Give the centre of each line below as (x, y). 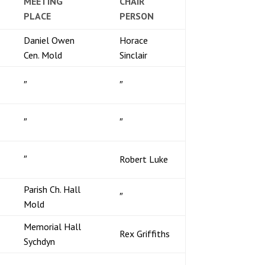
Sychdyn (39, 241)
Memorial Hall (52, 226)
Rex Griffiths (144, 233)
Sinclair (133, 55)
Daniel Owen (49, 40)
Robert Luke (143, 159)
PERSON (136, 16)
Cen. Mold (43, 55)
